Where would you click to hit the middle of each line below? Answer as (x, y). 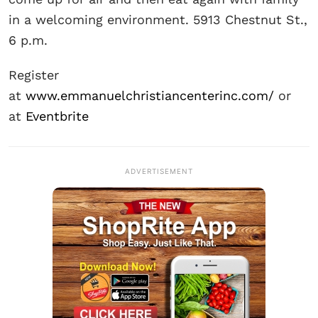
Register (34, 75)
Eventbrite (57, 116)
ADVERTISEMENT (159, 171)
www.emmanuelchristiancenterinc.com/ (150, 96)
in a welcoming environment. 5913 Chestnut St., (158, 20)
